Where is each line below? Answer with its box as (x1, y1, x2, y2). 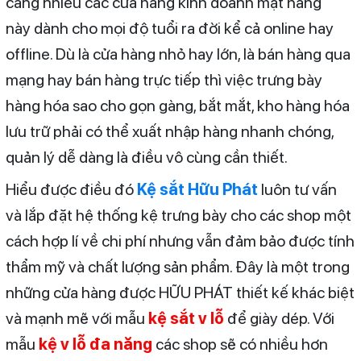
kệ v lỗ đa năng (38, 334, 152, 354)
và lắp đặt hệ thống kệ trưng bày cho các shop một (5, 205, 351, 225)
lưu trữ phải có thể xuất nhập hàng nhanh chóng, (5, 121, 334, 141)
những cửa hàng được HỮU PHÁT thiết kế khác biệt (5, 282, 355, 302)
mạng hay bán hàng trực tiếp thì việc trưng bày (5, 69, 322, 89)
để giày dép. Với (223, 308, 334, 328)
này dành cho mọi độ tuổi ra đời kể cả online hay (5, 18, 334, 38)
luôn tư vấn (260, 179, 337, 199)
